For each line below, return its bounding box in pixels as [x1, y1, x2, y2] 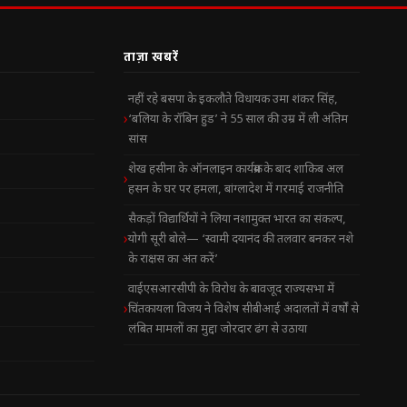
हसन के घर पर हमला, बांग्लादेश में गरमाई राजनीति [128, 182, 343, 197]
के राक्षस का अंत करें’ [128, 252, 218, 267]
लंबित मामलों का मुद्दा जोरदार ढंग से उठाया [128, 322, 307, 337]
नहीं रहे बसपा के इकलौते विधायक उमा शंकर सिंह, [128, 92, 338, 107]
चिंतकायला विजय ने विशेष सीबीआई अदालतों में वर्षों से [128, 302, 359, 317]
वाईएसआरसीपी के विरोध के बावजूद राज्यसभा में [128, 282, 334, 297]
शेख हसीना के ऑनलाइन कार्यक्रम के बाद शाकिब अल [128, 162, 343, 177]
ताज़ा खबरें [124, 49, 179, 64]
